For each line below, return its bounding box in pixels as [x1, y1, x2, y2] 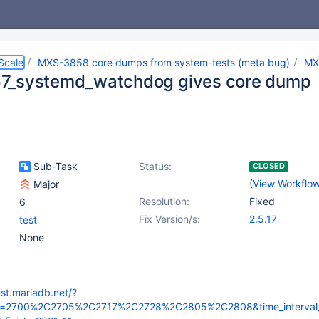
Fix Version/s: [139, 213, 200, 225]
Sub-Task [31, 160, 78, 172]
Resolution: [139, 195, 189, 207]
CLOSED [253, 161, 285, 171]
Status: [139, 160, 172, 172]
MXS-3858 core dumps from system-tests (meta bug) [38, 56, 290, 68]
